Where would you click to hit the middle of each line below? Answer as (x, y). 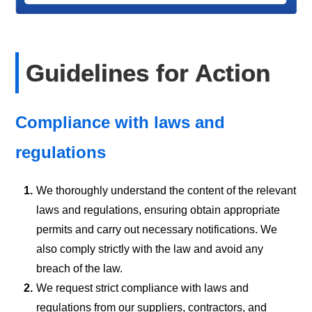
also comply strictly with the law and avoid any (150, 249)
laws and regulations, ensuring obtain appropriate (158, 210)
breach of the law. (80, 268)
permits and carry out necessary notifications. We (157, 229)
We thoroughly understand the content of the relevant (166, 190)
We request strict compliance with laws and (143, 288)
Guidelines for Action (148, 72)
